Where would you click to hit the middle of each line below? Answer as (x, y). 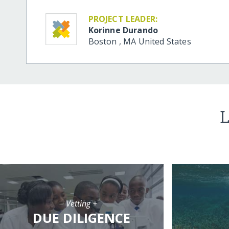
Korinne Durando (123, 30)
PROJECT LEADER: (123, 19)
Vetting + (82, 204)
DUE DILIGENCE (82, 218)
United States (165, 42)
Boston (104, 42)
